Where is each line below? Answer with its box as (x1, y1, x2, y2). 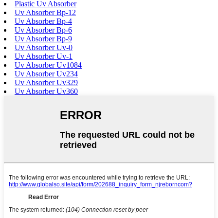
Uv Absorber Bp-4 (15, 17, 72, 26)
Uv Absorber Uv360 (15, 87, 78, 96)
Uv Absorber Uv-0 (15, 43, 73, 52)
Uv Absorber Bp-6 (15, 26, 72, 35)
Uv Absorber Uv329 (15, 78, 78, 87)
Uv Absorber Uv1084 (15, 61, 82, 70)
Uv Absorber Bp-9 (15, 35, 72, 43)
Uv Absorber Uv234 (15, 70, 78, 78)
